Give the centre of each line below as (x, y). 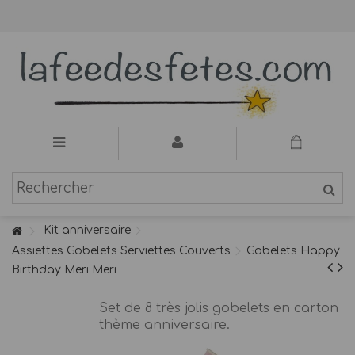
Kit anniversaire (87, 230)
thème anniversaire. (164, 325)
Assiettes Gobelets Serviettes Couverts (121, 251)
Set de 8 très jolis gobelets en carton (219, 308)
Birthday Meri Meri (64, 270)
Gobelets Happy (293, 251)
